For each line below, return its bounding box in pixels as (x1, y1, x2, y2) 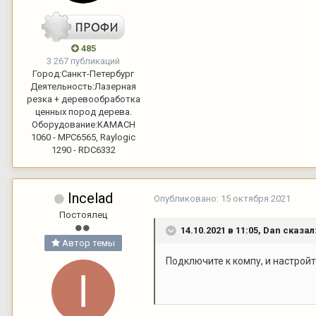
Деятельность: (30, 80, 95, 92)
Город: (32, 68, 61, 79)
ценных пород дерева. (35, 106, 132, 117)
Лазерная (95, 80, 136, 92)
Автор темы (60, 237, 115, 248)
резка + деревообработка (26, 93, 140, 104)
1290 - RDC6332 (51, 144, 116, 155)
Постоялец (59, 209, 107, 220)
